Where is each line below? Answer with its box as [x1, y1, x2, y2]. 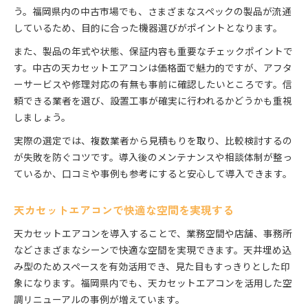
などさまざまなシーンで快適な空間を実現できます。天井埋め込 [14, 243, 291, 257]
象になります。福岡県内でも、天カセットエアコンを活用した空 [14, 276, 292, 290]
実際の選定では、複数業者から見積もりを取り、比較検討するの [14, 133, 292, 148]
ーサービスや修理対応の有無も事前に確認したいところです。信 [14, 77, 292, 91]
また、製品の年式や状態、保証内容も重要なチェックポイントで [14, 44, 293, 58]
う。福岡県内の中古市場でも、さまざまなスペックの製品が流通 [14, 4, 291, 19]
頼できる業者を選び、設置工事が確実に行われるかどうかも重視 [14, 93, 292, 108]
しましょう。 [14, 110, 71, 124]
